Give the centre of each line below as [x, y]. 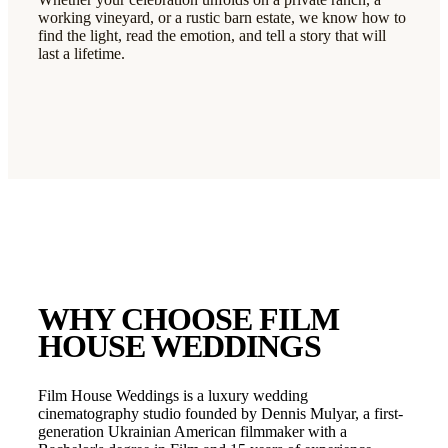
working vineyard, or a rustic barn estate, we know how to [222, 18]
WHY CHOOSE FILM [188, 319]
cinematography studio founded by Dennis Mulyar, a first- [220, 413]
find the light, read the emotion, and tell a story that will [212, 36]
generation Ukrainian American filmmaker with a [192, 431]
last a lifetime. [81, 54]
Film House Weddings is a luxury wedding [173, 395]
